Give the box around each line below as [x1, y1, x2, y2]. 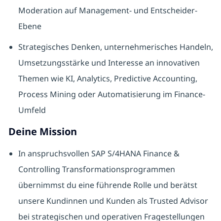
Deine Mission [8, 125, 77, 139]
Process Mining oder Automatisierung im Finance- [18, 89, 205, 100]
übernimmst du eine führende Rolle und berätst [18, 180, 197, 191]
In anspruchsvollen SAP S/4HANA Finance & [18, 148, 180, 159]
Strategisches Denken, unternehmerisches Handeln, [18, 41, 213, 53]
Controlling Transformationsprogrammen [18, 164, 175, 175]
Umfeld [18, 105, 46, 116]
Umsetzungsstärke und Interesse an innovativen [18, 57, 200, 69]
